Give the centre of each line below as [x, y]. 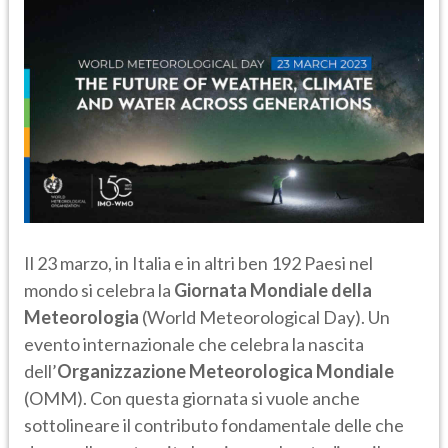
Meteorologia [83, 317]
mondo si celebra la [99, 290]
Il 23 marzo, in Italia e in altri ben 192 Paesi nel [198, 263]
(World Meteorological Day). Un [266, 317]
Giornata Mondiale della [273, 290]
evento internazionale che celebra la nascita [194, 344]
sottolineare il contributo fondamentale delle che [214, 425]
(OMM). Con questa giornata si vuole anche [192, 398]
